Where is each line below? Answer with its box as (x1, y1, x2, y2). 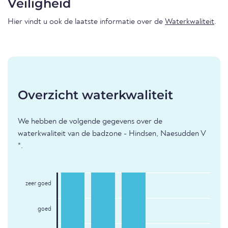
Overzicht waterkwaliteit (18, 88, 173, 103)
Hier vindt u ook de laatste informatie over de (8, 18, 165, 26)
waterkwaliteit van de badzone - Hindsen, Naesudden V (18, 130, 206, 138)
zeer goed (25, 181, 51, 187)
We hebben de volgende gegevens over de (18, 118, 162, 126)
